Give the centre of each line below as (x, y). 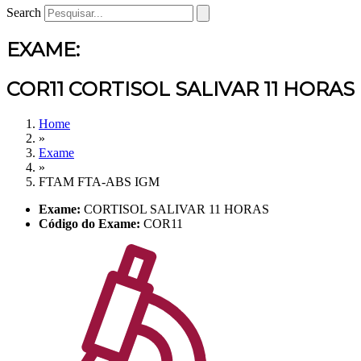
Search (24, 12)
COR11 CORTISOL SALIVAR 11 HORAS (180, 89)
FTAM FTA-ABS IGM (99, 181)
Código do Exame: (89, 223)
